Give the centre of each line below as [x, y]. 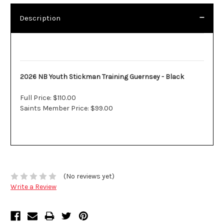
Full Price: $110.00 [48, 98]
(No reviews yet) [89, 176]
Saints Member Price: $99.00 [66, 108]
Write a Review [33, 187]
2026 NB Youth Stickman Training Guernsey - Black [102, 77]
